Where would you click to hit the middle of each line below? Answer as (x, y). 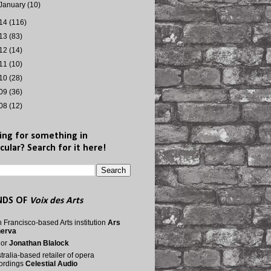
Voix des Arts (56, 201)
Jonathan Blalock (39, 243)
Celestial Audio (51, 264)
